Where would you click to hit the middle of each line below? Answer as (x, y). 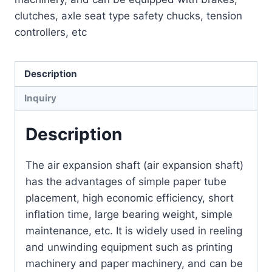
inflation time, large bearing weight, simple (129, 214)
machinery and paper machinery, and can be (134, 263)
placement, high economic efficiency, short (130, 198)
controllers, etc (51, 32)
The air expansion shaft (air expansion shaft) (134, 165)
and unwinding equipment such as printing (129, 247)
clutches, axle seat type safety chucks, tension (128, 16)
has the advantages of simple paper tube (126, 182)
